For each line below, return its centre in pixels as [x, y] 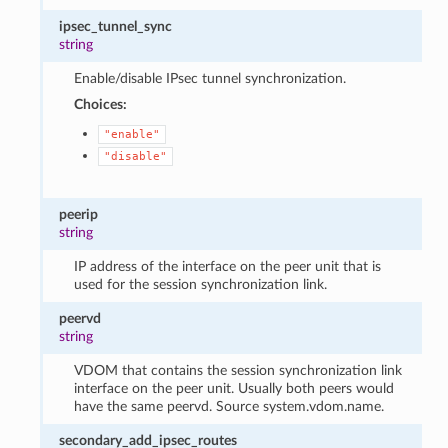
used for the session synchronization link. [200, 284]
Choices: [100, 104]
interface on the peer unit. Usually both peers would [233, 388]
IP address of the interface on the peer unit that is [227, 266]
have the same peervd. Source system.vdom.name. [228, 406]
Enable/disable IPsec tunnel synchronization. [209, 78]
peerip [79, 214]
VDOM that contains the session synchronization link [237, 370]
